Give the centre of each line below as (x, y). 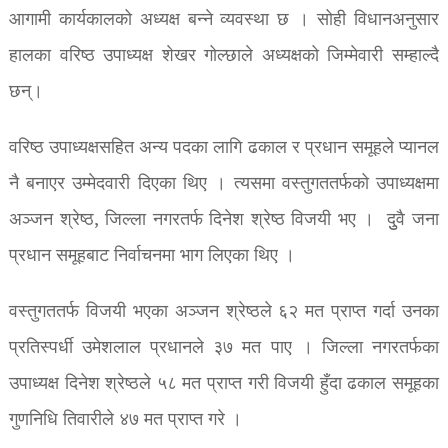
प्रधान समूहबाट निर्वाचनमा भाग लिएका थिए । (151, 256)
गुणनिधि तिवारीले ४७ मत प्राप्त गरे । (125, 420)
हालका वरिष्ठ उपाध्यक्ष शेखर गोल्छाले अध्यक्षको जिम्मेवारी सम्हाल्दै (224, 56)
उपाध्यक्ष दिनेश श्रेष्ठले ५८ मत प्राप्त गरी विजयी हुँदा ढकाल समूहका (224, 384)
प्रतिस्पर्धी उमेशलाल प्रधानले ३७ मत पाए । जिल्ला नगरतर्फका (224, 348)
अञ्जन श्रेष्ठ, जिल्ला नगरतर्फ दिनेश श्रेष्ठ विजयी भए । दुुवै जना (224, 220)
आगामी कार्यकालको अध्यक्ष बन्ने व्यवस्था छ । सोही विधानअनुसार (224, 20)
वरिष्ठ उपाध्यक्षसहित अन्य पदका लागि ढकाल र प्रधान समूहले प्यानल (224, 148)
